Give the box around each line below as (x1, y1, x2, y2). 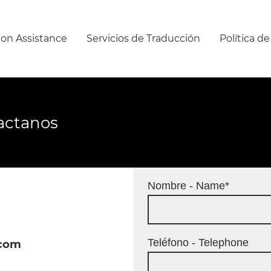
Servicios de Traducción (86, 33, 200, 45)
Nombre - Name (148, 179, 225, 192)
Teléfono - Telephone (148, 236, 249, 249)
